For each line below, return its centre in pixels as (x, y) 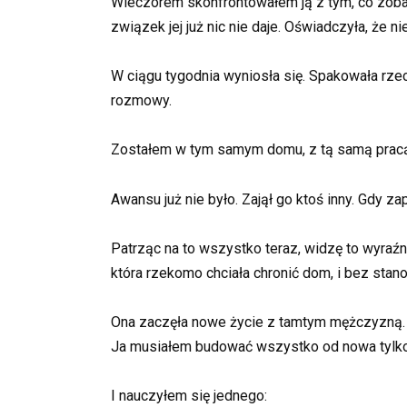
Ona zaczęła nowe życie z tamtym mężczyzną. (258, 322)
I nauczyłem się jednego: (189, 396)
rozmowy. (141, 101)
